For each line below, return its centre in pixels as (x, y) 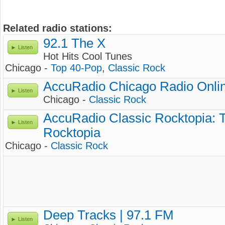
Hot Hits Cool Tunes (88, 56)
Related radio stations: (58, 28)
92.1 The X (74, 43)
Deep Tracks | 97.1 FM (108, 215)
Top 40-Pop (76, 68)
